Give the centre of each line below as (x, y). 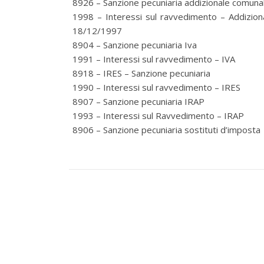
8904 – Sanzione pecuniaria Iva (135, 45)
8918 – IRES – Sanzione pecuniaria (141, 73)
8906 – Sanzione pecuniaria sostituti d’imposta (166, 130)
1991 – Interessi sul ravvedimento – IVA (154, 59)
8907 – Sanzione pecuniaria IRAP (138, 101)
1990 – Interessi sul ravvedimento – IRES (156, 87)
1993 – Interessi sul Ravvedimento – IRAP (158, 115)
